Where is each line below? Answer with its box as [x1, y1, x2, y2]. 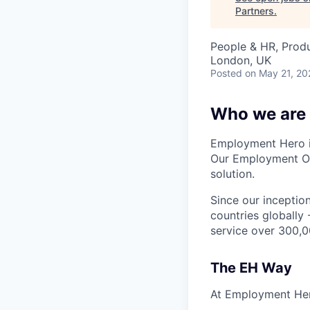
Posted [210, 67, 242, 79]
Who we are [210, 104, 306, 124]
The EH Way [210, 259, 292, 276]
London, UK [210, 53, 271, 67]
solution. [210, 166, 255, 181]
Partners [235, 5, 274, 17]
